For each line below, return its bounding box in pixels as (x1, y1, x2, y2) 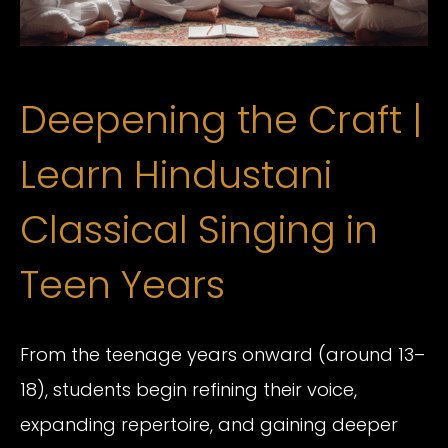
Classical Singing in (20, 202, 378, 256)
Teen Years (20, 257, 225, 311)
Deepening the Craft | (20, 92, 422, 146)
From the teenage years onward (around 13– (20, 342, 425, 368)
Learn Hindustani (20, 147, 332, 201)
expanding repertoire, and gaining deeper (20, 412, 398, 438)
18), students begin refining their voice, (20, 377, 357, 403)
